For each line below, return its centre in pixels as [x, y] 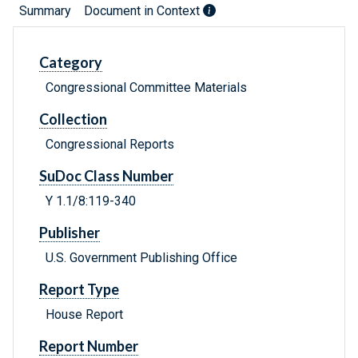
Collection [73, 119]
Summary [45, 11]
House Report [84, 315]
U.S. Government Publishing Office [141, 258]
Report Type [79, 290]
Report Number [89, 346]
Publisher [70, 233]
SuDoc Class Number [106, 176]
